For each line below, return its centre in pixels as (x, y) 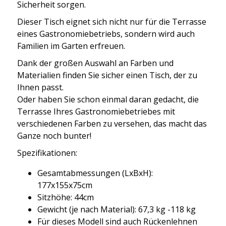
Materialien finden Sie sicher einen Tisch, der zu (107, 75)
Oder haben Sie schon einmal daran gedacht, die (108, 99)
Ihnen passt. (40, 87)
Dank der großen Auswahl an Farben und (95, 63)
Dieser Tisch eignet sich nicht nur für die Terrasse (112, 21)
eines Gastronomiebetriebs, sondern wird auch (106, 34)
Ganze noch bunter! (54, 135)
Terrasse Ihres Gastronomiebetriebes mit (96, 111)
